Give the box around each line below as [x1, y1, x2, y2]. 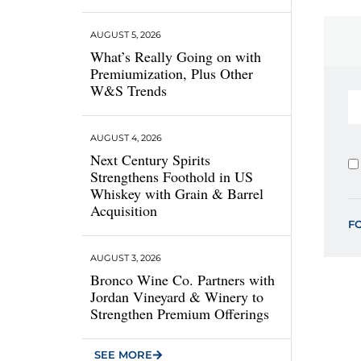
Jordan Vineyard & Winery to [90, 287, 263, 306]
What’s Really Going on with [90, 47, 261, 66]
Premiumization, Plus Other [90, 64, 253, 83]
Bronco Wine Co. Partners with [90, 270, 275, 289]
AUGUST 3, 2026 [90, 252, 161, 263]
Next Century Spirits [90, 150, 210, 169]
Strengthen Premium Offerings [90, 304, 269, 323]
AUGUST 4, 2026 [90, 132, 162, 143]
